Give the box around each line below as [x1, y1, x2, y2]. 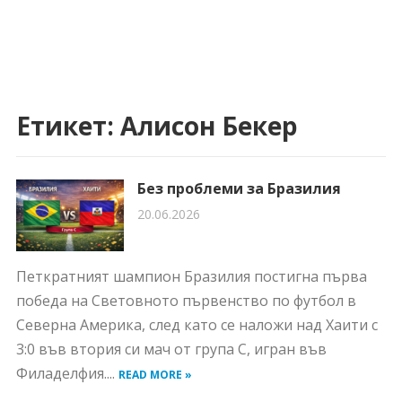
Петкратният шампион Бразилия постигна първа [15, 267, 367, 286]
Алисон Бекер [119, 109, 298, 143]
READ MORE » [118, 367, 192, 382]
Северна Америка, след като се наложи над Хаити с [15, 315, 378, 335]
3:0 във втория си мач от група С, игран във [15, 339, 327, 359]
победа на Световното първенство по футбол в [15, 291, 356, 310]
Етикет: [15, 109, 120, 143]
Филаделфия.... [15, 363, 118, 383]
